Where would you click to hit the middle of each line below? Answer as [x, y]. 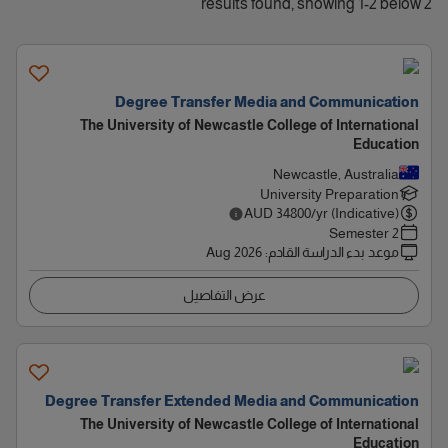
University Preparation [329, 194]
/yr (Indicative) [355, 213]
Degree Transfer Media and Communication [267, 102]
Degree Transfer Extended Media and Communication [232, 401]
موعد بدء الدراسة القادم [333, 252]
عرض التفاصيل [224, 295]
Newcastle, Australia [336, 174]
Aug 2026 [234, 252]
